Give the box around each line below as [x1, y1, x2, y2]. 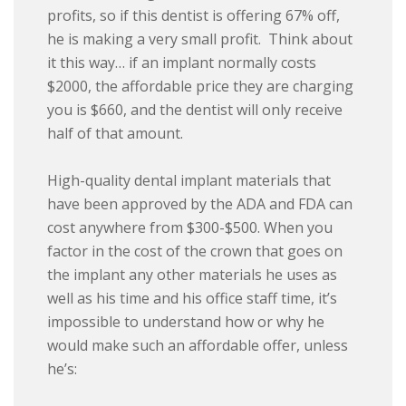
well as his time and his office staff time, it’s [47, 288, 338, 309]
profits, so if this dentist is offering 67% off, [47, 5, 341, 26]
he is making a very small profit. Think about [47, 29, 353, 50]
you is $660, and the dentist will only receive [47, 100, 343, 121]
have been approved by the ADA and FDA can [47, 194, 353, 215]
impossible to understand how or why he [47, 312, 325, 333]
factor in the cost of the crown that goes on [47, 241, 343, 262]
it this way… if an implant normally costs [47, 53, 317, 73]
